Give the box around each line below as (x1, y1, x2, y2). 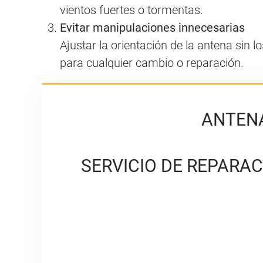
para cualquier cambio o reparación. (60, 55, 244, 70)
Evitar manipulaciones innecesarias (60, 20, 245, 35)
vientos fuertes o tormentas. (60, 2, 203, 17)
